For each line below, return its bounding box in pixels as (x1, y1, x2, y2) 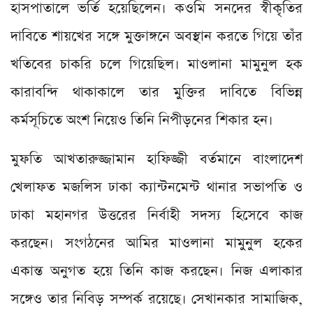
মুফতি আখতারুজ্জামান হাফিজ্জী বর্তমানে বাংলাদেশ (10, 150, 303, 170)
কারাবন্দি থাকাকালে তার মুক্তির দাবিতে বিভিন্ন (10, 82, 303, 103)
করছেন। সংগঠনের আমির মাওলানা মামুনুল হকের (10, 233, 303, 254)
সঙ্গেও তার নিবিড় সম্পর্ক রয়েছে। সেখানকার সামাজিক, (10, 289, 303, 310)
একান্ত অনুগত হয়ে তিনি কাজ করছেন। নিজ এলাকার (10, 261, 303, 282)
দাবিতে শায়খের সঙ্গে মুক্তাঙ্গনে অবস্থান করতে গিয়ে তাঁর (10, 27, 303, 47)
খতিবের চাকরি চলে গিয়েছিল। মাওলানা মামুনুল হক (10, 54, 303, 75)
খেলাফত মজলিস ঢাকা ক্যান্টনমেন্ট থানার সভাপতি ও (10, 177, 303, 198)
